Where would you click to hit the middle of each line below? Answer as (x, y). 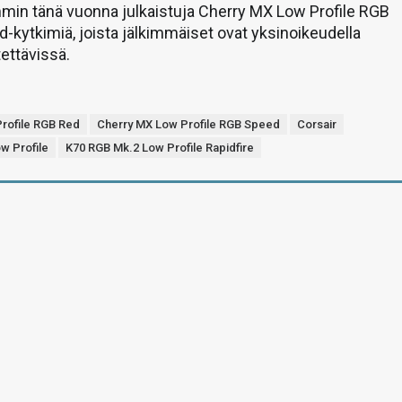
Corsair (317, 124)
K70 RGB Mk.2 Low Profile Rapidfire (160, 148)
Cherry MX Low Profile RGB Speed (189, 124)
